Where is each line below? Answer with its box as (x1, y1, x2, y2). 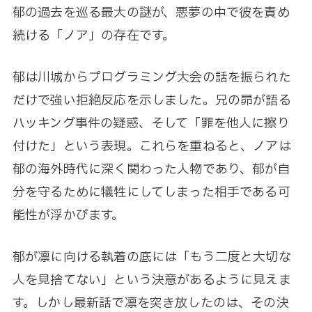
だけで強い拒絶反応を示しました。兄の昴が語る (12, 91, 291, 111)
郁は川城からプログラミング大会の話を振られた (12, 68, 291, 88)
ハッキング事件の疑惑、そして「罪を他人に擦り (12, 114, 290, 134)
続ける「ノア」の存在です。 (12, 26, 175, 46)
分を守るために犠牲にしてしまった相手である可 (12, 183, 290, 203)
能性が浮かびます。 (12, 206, 125, 226)
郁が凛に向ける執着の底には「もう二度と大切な (12, 248, 291, 267)
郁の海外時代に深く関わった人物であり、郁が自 (12, 160, 290, 180)
